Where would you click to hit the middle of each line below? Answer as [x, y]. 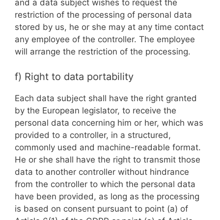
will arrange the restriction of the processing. [103, 52]
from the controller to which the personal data [105, 184]
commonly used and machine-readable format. [108, 147]
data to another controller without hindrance [102, 172]
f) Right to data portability [74, 76]
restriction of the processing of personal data [103, 15]
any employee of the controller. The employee [105, 39]
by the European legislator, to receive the [96, 110]
